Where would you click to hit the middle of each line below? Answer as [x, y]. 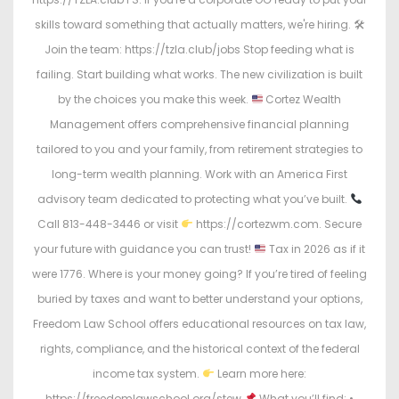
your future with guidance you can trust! [144, 249]
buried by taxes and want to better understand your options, [199, 299]
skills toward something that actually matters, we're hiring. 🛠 [199, 25]
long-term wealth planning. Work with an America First [199, 175]
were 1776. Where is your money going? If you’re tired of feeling [199, 274]
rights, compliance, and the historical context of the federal [199, 349]
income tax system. [148, 374]
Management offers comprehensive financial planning [199, 125]
